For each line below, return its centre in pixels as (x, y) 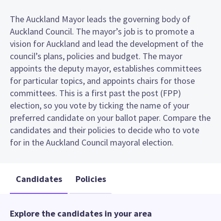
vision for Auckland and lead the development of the (107, 43)
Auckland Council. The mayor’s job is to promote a (102, 31)
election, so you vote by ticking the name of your (100, 105)
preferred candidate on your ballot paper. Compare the (110, 117)
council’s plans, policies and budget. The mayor (96, 56)
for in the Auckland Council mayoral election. (92, 142)
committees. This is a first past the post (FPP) (95, 93)
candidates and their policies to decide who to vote (105, 130)
